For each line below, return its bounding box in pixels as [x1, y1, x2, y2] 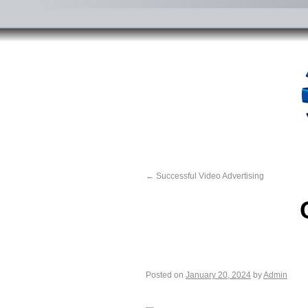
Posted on [146, 270, 184, 280]
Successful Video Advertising [154, 171, 264, 181]
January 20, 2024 [186, 270, 251, 280]
